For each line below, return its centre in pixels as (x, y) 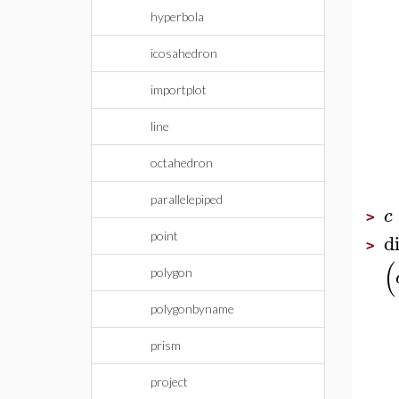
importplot (179, 90)
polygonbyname (192, 309)
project (169, 382)
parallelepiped (187, 199)
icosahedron (184, 53)
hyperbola (177, 16)
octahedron (182, 163)
